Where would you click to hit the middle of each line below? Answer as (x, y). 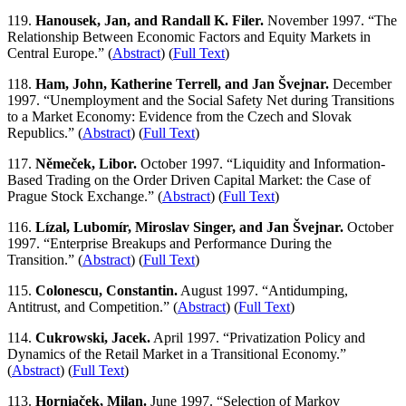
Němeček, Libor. (86, 164)
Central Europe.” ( (60, 53)
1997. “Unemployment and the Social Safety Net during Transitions (201, 101)
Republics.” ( (45, 133)
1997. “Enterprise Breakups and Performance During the (169, 244)
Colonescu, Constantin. (106, 291)
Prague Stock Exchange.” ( (85, 197)
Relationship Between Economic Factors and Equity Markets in (189, 37)
